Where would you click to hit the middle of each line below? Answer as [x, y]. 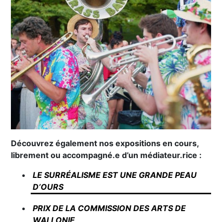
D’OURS [48, 187]
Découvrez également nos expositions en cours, [105, 143]
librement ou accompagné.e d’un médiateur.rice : [107, 155]
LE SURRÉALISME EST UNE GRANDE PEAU [114, 175]
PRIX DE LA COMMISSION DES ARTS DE [109, 208]
